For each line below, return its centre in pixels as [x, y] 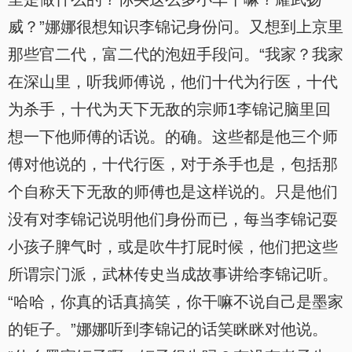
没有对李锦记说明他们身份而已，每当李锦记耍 [173, 219]
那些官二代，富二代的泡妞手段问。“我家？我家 [176, 54]
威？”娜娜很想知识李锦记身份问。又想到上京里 [176, 27]
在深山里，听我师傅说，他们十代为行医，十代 [173, 82]
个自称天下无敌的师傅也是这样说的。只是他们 [173, 192]
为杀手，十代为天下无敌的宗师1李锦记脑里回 [169, 109]
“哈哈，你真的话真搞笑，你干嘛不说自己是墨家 [176, 302]
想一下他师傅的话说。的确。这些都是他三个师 [173, 137]
